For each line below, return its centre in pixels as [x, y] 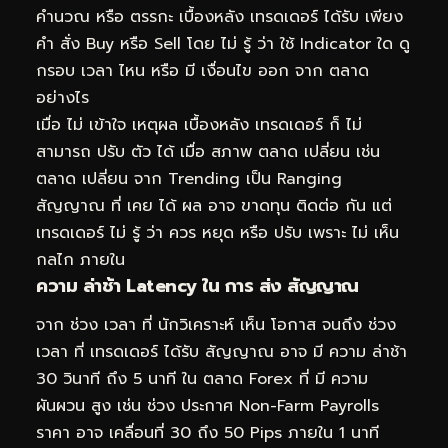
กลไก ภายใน [80, 259]
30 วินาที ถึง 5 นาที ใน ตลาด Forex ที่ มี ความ [202, 379]
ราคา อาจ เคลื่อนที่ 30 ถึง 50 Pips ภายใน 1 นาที [207, 433]
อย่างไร [62, 97]
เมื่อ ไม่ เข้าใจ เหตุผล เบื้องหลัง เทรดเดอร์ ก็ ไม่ [199, 124]
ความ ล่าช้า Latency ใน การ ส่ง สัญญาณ [197, 285]
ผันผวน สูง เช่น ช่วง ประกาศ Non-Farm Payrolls [207, 406]
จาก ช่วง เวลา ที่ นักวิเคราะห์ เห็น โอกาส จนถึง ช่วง [216, 325]
